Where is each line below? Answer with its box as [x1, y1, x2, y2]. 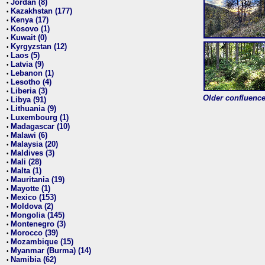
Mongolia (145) [11, 210, 64, 219]
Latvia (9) [11, 59, 44, 69]
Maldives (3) [11, 148, 54, 157]
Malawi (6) [11, 130, 47, 140]
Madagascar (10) [11, 121, 70, 131]
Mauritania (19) [11, 174, 64, 184]
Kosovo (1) [11, 24, 50, 33]
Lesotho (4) [11, 77, 51, 86]
